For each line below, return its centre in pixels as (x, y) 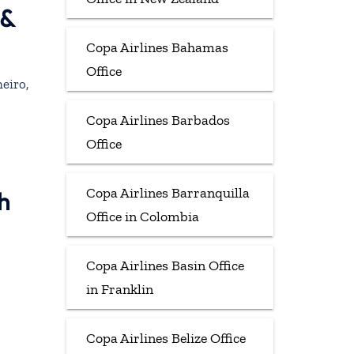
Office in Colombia (142, 216)
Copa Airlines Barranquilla (168, 192)
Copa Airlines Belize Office (166, 338)
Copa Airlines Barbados (158, 120)
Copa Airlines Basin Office (165, 265)
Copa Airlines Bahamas (157, 47)
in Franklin (119, 289)
